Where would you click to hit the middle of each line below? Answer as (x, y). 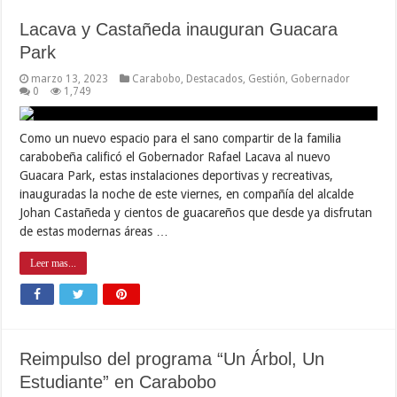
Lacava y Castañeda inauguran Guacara (179, 29)
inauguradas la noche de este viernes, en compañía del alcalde (187, 194)
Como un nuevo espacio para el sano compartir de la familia (181, 138)
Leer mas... (54, 263)
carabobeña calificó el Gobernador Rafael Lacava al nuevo (175, 156)
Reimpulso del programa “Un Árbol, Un (172, 358)
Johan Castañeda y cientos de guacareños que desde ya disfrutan (196, 212)
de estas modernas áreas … (94, 231)
